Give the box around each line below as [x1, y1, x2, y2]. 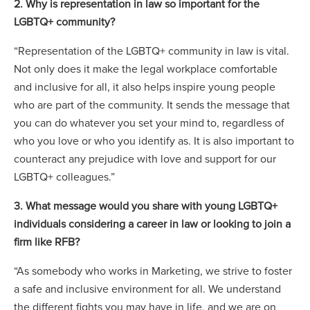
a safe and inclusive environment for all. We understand [14, 281, 281, 296]
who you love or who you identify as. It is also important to [14, 133, 294, 148]
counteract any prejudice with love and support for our [14, 151, 276, 166]
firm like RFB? [14, 234, 82, 249]
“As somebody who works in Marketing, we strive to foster [14, 263, 292, 278]
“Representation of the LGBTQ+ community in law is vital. [14, 43, 289, 58]
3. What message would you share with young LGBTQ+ [14, 198, 277, 213]
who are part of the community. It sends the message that [14, 97, 290, 112]
